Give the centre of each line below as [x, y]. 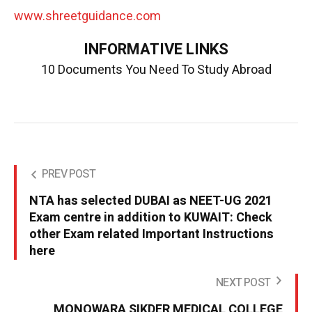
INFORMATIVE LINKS [156, 50]
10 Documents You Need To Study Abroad [156, 70]
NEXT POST [243, 283]
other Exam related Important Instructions [151, 235]
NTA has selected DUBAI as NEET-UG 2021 [151, 201]
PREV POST [69, 174]
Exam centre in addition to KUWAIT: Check [151, 218]
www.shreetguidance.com [87, 17]
